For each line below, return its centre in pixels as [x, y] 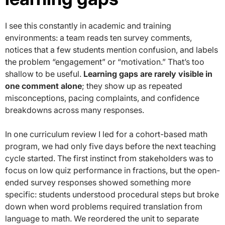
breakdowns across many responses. [75, 110]
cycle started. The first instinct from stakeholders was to [109, 158]
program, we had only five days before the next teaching [110, 146]
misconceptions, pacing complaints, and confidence [102, 98]
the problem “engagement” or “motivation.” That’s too [105, 62]
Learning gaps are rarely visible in [148, 74]
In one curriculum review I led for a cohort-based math [106, 134]
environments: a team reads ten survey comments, [98, 37]
